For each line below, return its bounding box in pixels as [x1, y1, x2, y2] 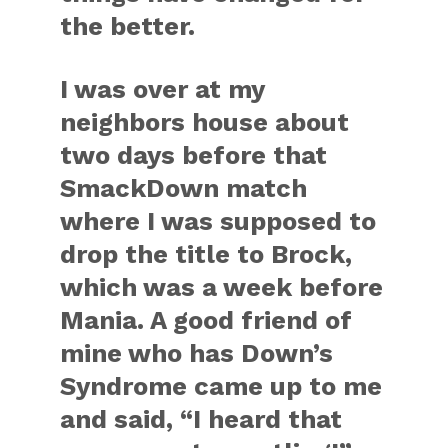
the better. [60, 11, 196, 41]
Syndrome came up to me [60, 371, 383, 401]
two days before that [60, 140, 328, 170]
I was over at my [60, 74, 265, 104]
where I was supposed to [60, 206, 377, 236]
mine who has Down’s [60, 338, 334, 368]
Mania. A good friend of [60, 305, 353, 335]
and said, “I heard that [60, 404, 343, 434]
